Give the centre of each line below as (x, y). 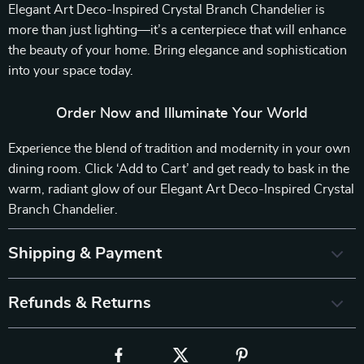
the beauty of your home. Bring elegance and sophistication (178, 50)
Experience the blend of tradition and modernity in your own (179, 149)
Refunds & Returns (80, 303)
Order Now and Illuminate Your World (182, 114)
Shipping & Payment (85, 253)
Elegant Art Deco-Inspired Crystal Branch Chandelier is (167, 10)
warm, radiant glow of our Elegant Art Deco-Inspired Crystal (181, 189)
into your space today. (71, 71)
